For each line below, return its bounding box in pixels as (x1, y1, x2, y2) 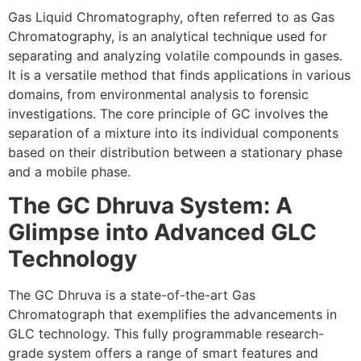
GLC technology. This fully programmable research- (8, 326, 324, 342)
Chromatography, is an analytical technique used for (8, 27, 327, 44)
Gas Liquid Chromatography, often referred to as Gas (8, 8, 334, 25)
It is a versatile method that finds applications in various (8, 66, 351, 83)
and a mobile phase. (8, 163, 131, 180)
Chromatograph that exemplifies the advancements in (8, 306, 337, 323)
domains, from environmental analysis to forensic (8, 85, 309, 102)
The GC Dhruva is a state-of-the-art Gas (8, 287, 255, 304)
